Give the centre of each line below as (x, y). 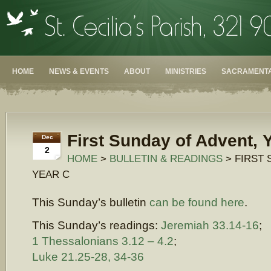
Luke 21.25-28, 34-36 (88, 256)
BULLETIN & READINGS (166, 158)
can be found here (197, 202)
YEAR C (51, 174)
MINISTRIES (186, 71)
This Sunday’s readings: (96, 225)
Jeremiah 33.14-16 (210, 225)
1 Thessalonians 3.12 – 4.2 (103, 241)
